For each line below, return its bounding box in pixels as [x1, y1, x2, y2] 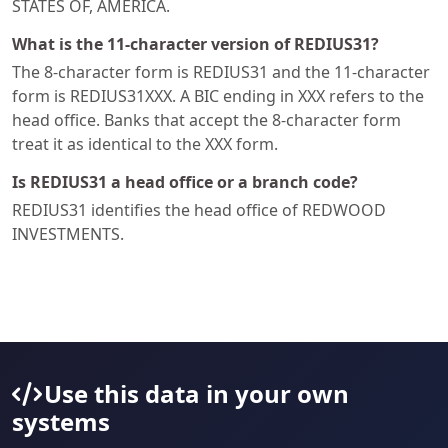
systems [12, 404, 110, 438]
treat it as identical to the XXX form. [12, 132, 278, 155]
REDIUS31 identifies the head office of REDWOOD [12, 198, 386, 221]
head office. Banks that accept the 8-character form [12, 108, 401, 131]
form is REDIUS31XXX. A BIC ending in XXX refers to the [12, 84, 424, 107]
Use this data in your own [44, 376, 349, 410]
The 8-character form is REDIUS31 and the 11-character [12, 60, 430, 83]
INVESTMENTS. [12, 222, 124, 245]
